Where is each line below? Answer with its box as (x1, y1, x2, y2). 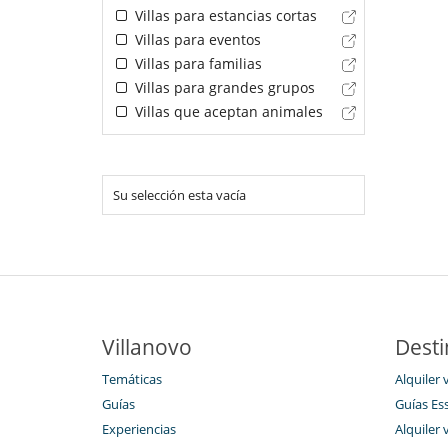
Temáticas (102, 370, 162, 389)
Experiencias (102, 420, 176, 439)
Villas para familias (130, 54, 262, 74)
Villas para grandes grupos (130, 78, 315, 98)
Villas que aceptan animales (130, 102, 323, 122)
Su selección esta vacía (113, 186, 246, 205)
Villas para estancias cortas (130, 6, 317, 26)
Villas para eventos (130, 30, 261, 50)
